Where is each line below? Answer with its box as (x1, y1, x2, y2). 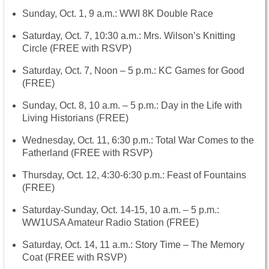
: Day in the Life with (156, 100, 242, 110)
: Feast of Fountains (162, 169, 246, 180)
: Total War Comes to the (151, 134, 254, 145)
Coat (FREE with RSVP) (22, 252, 127, 262)
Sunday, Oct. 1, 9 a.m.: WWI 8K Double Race (22, 8, 213, 19)
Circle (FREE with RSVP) (22, 43, 131, 53)
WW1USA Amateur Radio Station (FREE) (22, 217, 199, 228)
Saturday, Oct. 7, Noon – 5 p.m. (22, 65, 154, 76)
